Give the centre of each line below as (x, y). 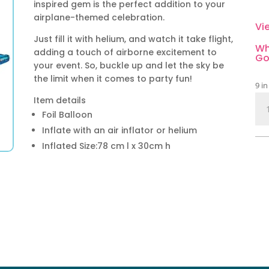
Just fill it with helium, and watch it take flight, (133, 39)
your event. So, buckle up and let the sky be (128, 65)
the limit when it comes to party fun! (113, 78)
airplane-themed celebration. (99, 17)
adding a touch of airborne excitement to (125, 52)
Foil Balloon (67, 114)
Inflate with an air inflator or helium (119, 130)
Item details (59, 100)
